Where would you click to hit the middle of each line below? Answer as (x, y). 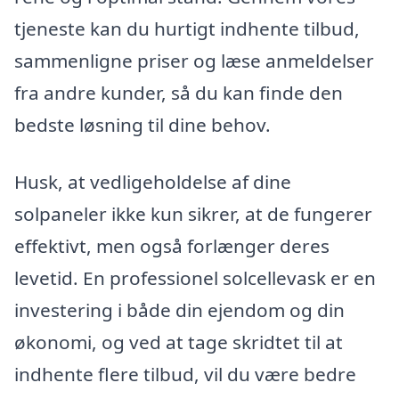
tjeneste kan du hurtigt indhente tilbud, (187, 29)
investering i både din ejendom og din (179, 309)
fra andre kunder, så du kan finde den (179, 93)
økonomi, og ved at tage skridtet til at (179, 342)
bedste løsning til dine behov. (142, 125)
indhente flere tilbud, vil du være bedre (185, 374)
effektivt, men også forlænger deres (172, 245)
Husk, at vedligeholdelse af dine (153, 181)
